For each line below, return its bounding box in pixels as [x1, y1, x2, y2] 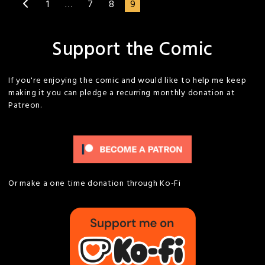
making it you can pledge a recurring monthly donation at [8, 86, 235, 100]
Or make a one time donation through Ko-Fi [8, 177, 181, 190]
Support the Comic [52, 35, 213, 65]
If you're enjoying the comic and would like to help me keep [8, 74, 247, 88]
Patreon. [8, 99, 42, 112]
